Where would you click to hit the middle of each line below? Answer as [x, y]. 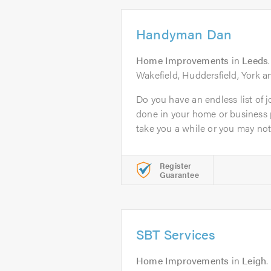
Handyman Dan [184, 34]
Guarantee [179, 175]
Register [176, 165]
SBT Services [176, 234]
